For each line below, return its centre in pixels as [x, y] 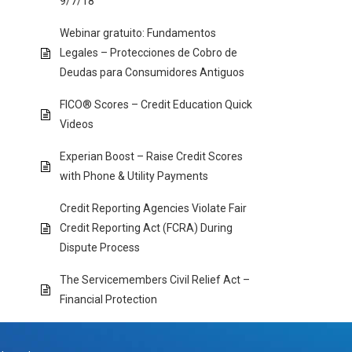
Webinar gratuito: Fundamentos [138, 33]
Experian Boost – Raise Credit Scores [151, 156]
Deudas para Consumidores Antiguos [152, 72]
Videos [77, 124]
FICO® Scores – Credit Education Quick [156, 104]
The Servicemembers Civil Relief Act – [155, 280]
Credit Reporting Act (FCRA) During [146, 228]
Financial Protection [108, 299]
